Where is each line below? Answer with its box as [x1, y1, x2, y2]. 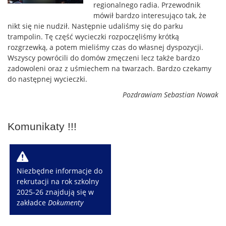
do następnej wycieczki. [8, 74, 87, 84]
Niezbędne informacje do [17, 166, 103, 176]
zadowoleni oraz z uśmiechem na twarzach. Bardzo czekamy [8, 64, 211, 73]
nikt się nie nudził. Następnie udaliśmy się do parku [8, 21, 183, 31]
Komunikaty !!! [8, 121, 77, 132]
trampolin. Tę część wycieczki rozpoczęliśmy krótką [8, 32, 179, 41]
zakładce [17, 198, 48, 208]
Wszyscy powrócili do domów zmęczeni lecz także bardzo [8, 53, 200, 63]
